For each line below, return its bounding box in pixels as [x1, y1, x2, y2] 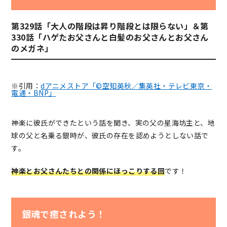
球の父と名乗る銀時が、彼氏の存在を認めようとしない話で [11, 130, 209, 140]
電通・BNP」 [11, 87, 56, 98]
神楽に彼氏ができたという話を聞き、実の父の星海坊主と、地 [11, 117, 215, 128]
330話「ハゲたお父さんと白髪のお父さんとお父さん [11, 30, 209, 43]
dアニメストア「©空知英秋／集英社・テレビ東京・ [41, 80, 212, 91]
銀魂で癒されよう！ [21, 207, 106, 221]
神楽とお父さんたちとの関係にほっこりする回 [11, 165, 165, 176]
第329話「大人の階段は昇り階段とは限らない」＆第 [11, 19, 209, 32]
